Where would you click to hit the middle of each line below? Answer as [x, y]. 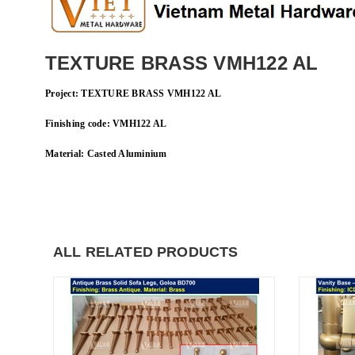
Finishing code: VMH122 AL [106, 123]
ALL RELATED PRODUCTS [146, 252]
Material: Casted [82, 153]
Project [60, 93]
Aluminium [143, 153]
